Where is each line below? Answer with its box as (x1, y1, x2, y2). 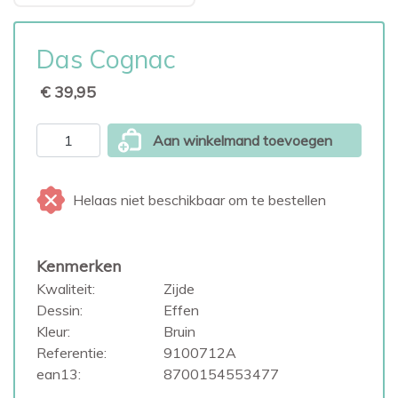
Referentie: (36, 344, 107, 362)
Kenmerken (36, 256, 121, 276)
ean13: (36, 365, 81, 383)
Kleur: (36, 322, 70, 340)
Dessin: (36, 301, 83, 319)
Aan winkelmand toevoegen (153, 131, 332, 149)
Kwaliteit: (36, 280, 95, 298)
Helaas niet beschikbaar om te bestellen (73, 191, 326, 209)
